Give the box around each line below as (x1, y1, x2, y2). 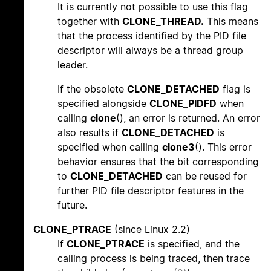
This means (204, 15, 258, 28)
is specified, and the (145, 238, 240, 250)
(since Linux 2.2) (111, 223, 190, 236)
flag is (220, 83, 250, 96)
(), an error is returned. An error (116, 112, 260, 125)
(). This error (195, 141, 252, 154)
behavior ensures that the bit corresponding (57, 155, 259, 168)
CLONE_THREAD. (122, 15, 204, 28)
